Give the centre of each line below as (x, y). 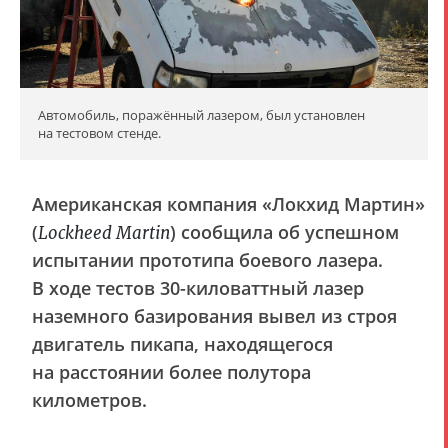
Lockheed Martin (104, 232)
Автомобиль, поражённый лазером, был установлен (201, 114)
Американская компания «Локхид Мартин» (228, 203)
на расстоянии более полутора (171, 371)
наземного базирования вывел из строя (214, 315)
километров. (89, 399)
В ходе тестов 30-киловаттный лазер (198, 287)
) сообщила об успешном (284, 231)
